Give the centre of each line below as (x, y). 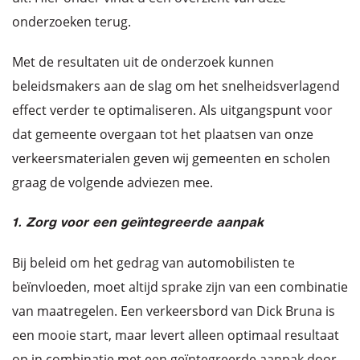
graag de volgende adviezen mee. (112, 182)
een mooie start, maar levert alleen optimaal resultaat (176, 335)
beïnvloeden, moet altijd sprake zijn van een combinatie (180, 286)
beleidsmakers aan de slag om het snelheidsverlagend (176, 86)
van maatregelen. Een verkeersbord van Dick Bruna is (174, 311)
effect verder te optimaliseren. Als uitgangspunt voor (172, 110)
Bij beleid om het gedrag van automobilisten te (153, 262)
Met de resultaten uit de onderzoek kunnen (143, 61)
